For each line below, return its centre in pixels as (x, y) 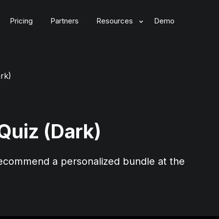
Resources (115, 21)
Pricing (21, 21)
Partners (65, 21)
